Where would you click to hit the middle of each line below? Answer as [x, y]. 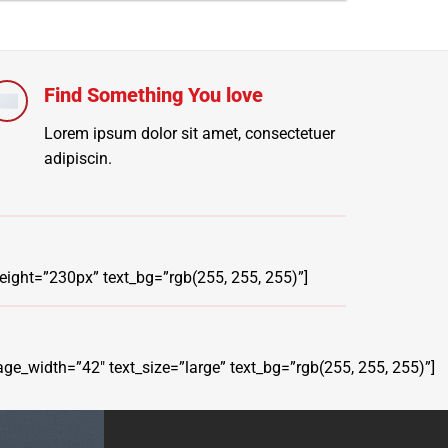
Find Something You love [153, 95]
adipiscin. [77, 158]
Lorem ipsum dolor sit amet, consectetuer [189, 133]
